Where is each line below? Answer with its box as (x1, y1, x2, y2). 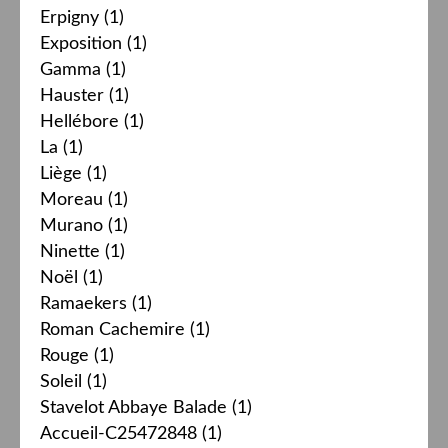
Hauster (40, 86, 104, 105)
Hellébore (40, 112, 119, 131)
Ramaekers (40, 294, 127, 313)
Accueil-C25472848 (40, 424, 197, 443)
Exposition (40, 34, 122, 53)
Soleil (40, 372, 82, 391)
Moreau (40, 190, 103, 209)
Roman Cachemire (40, 320, 185, 339)
